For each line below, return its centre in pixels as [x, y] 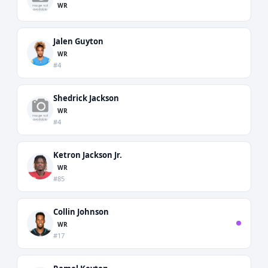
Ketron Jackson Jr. [88, 155]
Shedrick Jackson [86, 98]
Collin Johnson [81, 211]
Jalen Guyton [78, 41]
